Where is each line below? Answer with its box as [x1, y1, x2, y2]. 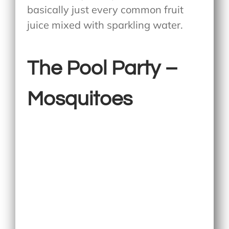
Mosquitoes [27, 88, 133, 109]
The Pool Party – [27, 57, 178, 79]
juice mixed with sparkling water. [27, 18, 184, 31]
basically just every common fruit [27, 3, 184, 16]
